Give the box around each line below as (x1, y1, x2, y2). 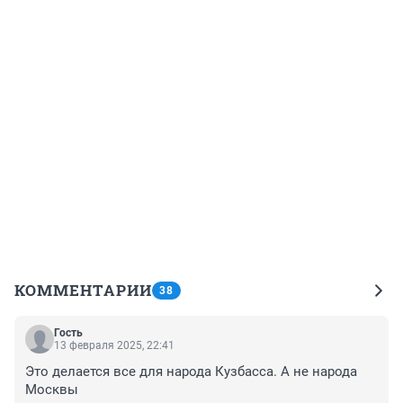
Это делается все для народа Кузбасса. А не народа (25, 363, 357, 380)
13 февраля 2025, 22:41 (54, 338, 175, 352)
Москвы (25, 381, 78, 398)
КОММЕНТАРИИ (14, 279, 152, 300)
